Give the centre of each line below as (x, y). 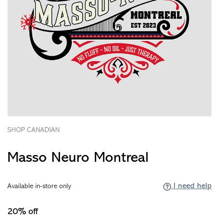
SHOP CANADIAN (33, 131)
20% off (22, 212)
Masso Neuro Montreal (78, 158)
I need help (191, 186)
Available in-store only (39, 187)
